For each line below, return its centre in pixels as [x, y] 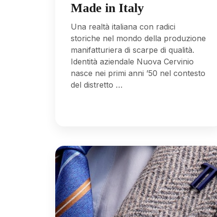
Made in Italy [107, 8]
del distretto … [97, 85]
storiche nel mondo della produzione [138, 38]
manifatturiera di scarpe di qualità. [132, 50]
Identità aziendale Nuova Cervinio [132, 61]
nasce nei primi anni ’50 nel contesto [138, 73]
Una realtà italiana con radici [123, 26]
